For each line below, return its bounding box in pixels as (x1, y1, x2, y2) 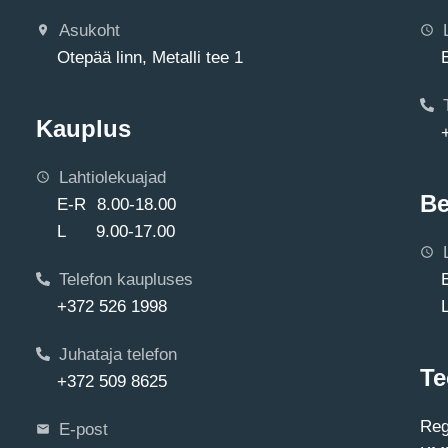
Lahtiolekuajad (58, 167, 166, 186)
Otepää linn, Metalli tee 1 (57, 47, 243, 66)
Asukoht (58, 20, 120, 39)
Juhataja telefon (58, 344, 177, 363)
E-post (58, 419, 108, 438)
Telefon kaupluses (58, 269, 193, 288)
